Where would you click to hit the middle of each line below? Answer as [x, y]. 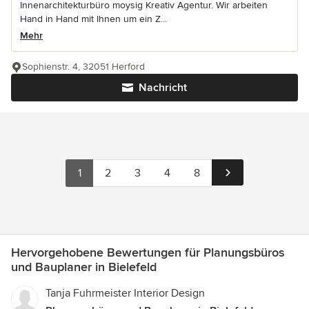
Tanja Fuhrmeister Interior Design [125, 293]
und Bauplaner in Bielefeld [84, 267]
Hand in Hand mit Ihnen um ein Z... [93, 19]
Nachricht [163, 88]
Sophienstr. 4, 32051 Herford [83, 67]
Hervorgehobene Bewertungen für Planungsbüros [148, 253]
